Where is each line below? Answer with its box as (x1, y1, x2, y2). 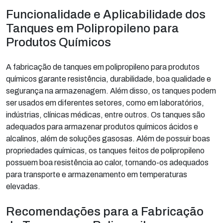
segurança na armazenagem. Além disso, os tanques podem (6, 86, 216, 95)
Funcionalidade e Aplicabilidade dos (6, 7, 206, 21)
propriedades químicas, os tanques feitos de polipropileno (6, 146, 205, 155)
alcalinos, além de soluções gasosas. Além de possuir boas (6, 134, 210, 143)
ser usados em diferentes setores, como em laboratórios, (6, 98, 204, 107)
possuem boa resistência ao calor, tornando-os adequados (6, 158, 209, 167)
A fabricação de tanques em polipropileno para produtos (6, 62, 200, 71)
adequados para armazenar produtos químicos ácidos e (6, 122, 198, 131)
